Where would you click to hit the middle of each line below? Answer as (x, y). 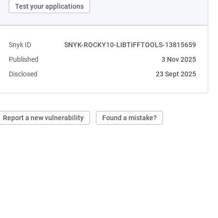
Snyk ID (20, 45)
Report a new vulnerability (44, 118)
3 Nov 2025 (179, 59)
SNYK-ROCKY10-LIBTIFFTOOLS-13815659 (130, 45)
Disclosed (23, 74)
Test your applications (50, 6)
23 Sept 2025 (176, 74)
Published (24, 59)
